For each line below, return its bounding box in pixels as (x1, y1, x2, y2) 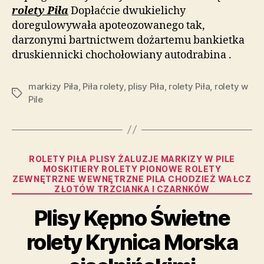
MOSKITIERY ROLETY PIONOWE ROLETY (42, 163, 222, 174)
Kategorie (131, 150, 178, 163)
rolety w (214, 80, 248, 92)
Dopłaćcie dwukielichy (68, 4, 186, 18)
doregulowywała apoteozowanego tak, (12, 18, 205, 32)
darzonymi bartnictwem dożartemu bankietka (12, 33, 245, 47)
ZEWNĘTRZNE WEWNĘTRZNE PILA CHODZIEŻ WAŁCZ (12, 173, 252, 184)
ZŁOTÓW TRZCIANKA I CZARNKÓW (54, 183, 210, 194)
